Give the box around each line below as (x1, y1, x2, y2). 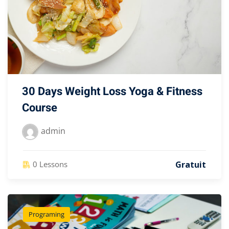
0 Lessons (33, 159, 67, 170)
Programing (29, 210, 64, 219)
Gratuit (175, 159, 206, 171)
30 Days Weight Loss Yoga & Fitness (22, 83, 202, 100)
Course (22, 100, 57, 117)
